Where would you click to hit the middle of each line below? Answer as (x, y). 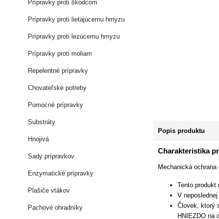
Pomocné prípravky (56, 105)
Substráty (42, 122)
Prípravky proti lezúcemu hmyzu (74, 36)
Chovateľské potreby (57, 88)
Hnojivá (39, 139)
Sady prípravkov (51, 156)
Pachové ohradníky (55, 208)
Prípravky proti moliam (60, 54)
